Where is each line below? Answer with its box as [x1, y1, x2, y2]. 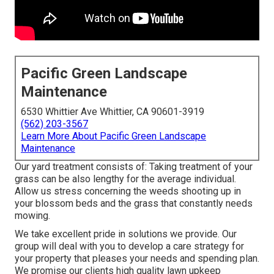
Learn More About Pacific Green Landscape [21, 130, 206, 143]
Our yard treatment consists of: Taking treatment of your [15, 161, 253, 173]
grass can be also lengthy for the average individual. [15, 173, 236, 185]
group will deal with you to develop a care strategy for [15, 240, 244, 253]
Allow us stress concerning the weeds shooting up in [15, 185, 241, 198]
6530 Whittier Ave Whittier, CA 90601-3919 [21, 106, 204, 118]
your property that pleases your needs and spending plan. [15, 253, 259, 265]
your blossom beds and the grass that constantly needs [15, 198, 253, 210]
